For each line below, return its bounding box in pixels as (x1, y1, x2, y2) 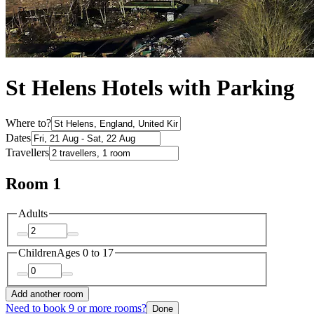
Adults (18, 207, 48, 219)
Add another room (11, 288, 83, 299)
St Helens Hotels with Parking (6, 75, 294, 101)
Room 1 (6, 174, 61, 193)
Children (18, 247, 57, 259)
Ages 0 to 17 (57, 247, 114, 259)
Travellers (6, 146, 49, 158)
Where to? (6, 116, 51, 129)
